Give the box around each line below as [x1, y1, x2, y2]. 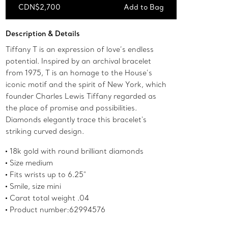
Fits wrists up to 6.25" [10, 170, 87, 180]
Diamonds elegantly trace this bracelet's [6, 115, 147, 125]
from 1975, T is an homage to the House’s [6, 68, 153, 78]
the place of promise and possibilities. [6, 103, 137, 113]
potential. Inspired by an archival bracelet [6, 56, 152, 66]
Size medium [10, 158, 53, 168]
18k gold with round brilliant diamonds [10, 147, 144, 156]
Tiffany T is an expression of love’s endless [6, 45, 154, 54]
